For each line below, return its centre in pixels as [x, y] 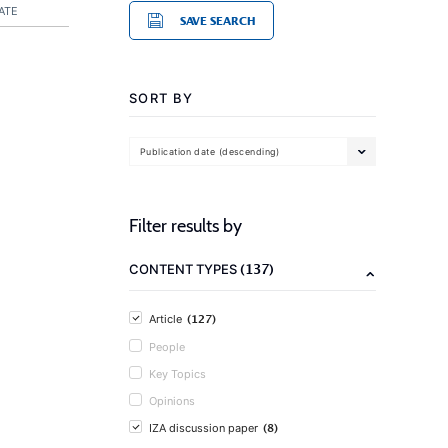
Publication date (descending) [210, 151]
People [167, 347]
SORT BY [161, 98]
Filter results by [185, 226]
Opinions [172, 401]
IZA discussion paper [203, 428]
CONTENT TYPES [184, 269]
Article [165, 319]
